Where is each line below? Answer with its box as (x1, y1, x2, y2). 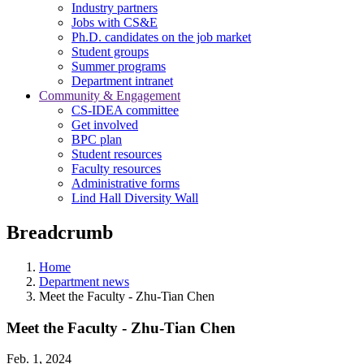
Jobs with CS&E (71, 15, 158, 29)
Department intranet (71, 74, 173, 88)
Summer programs (71, 59, 166, 73)
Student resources (71, 147, 162, 161)
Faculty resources (71, 162, 161, 175)
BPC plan (71, 132, 122, 146)
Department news (39, 274, 129, 288)
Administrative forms (71, 176, 180, 190)
